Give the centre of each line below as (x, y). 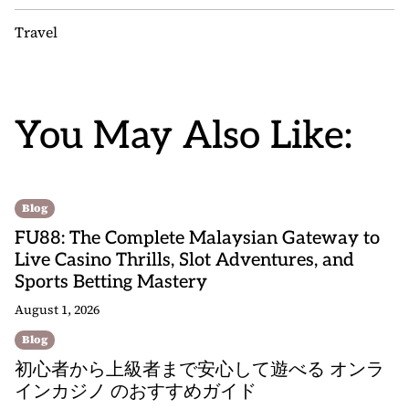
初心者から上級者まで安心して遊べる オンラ (199, 370)
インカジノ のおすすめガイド (136, 392)
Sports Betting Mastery (111, 282)
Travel (36, 32)
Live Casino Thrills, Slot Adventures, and (184, 260)
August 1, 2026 (57, 309)
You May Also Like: (184, 136)
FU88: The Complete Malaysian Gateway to (197, 238)
